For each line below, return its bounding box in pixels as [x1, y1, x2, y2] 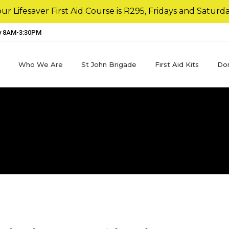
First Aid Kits [154, 60, 199, 68]
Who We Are [18, 60, 63, 68]
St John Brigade [81, 60, 136, 68]
